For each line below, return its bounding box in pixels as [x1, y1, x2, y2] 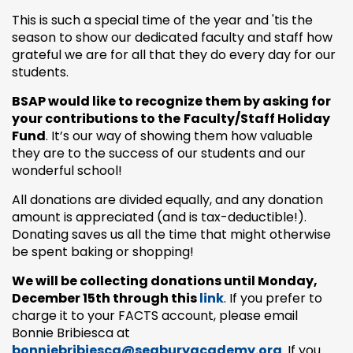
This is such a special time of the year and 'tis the [12, 10, 313, 29]
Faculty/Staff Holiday [184, 109, 330, 128]
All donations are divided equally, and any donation [12, 190, 323, 209]
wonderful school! [12, 161, 122, 180]
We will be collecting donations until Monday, [12, 271, 318, 290]
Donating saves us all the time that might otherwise [12, 225, 331, 243]
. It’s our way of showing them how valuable [46, 126, 313, 145]
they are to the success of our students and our [12, 143, 306, 162]
